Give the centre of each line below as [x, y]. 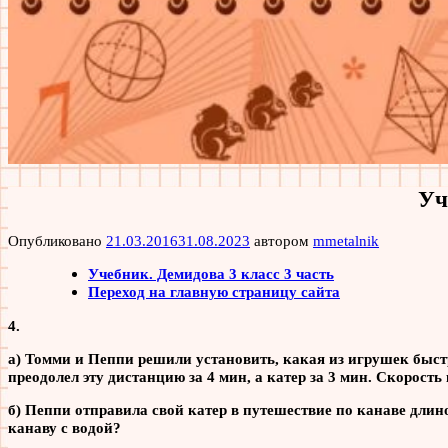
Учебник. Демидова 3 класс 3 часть [211, 274]
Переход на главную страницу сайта [214, 292]
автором [281, 241]
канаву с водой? [64, 427]
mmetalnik [346, 241]
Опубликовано [57, 241]
